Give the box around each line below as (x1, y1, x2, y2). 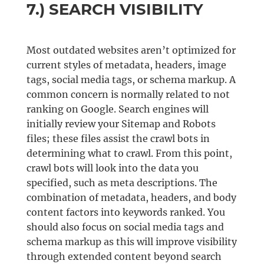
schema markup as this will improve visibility (26, 236, 237, 248)
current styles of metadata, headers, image (26, 59, 226, 71)
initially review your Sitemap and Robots (26, 118, 216, 130)
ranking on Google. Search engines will (26, 103, 209, 115)
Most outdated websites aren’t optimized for (26, 44, 236, 57)
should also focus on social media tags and (26, 221, 224, 233)
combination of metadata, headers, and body (26, 192, 236, 204)
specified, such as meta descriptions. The (26, 177, 217, 189)
